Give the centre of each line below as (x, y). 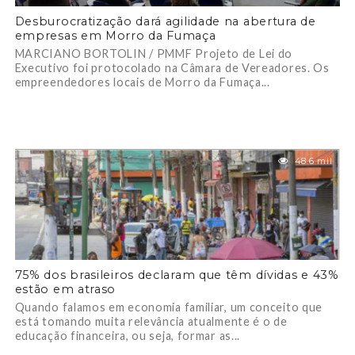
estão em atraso (65, 289)
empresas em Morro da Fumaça (115, 36)
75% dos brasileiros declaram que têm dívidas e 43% (177, 275)
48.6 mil (313, 161)
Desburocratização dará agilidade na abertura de (165, 21)
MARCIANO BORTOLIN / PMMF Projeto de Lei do (154, 53)
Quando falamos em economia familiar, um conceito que (169, 307)
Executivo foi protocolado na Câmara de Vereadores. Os (172, 68)
